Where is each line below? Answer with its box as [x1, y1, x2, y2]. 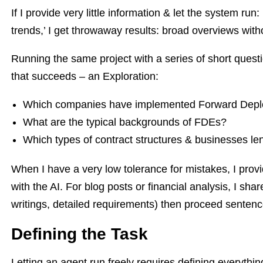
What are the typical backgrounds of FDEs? [23, 116, 227, 128]
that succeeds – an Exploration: [11, 70, 159, 82]
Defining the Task [11, 225, 148, 243]
